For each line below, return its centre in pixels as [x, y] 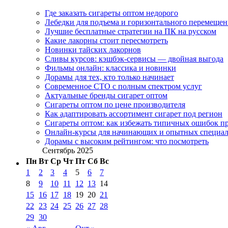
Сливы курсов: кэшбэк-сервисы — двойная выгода [134, 59]
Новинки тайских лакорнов [93, 50]
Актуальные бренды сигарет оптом [106, 96]
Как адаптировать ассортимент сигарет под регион [134, 114]
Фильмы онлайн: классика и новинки [110, 68]
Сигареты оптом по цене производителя [115, 105]
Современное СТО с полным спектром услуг [123, 87]
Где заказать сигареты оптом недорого [111, 13]
